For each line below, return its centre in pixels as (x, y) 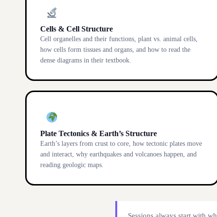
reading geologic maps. (72, 165)
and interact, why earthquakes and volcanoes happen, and (118, 154)
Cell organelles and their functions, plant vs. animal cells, (119, 39)
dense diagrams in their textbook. (86, 60)
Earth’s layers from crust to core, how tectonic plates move (121, 144)
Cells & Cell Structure (77, 29)
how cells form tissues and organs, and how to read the (115, 50)
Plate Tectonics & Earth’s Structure (99, 133)
